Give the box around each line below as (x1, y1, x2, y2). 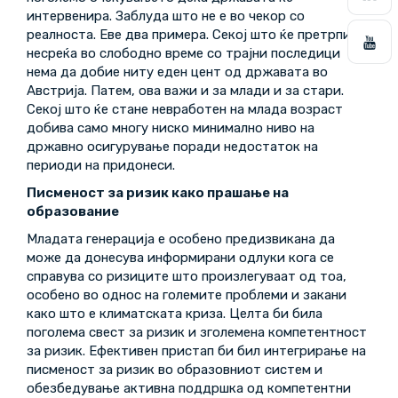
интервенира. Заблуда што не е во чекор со (27, 8, 305, 24)
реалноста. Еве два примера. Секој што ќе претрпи (27, 27, 351, 43)
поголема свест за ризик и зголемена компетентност (27, 324, 367, 340)
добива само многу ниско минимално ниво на (27, 120, 314, 136)
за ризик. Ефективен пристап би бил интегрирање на (27, 343, 366, 359)
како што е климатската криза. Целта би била (27, 306, 322, 322)
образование (27, 203, 119, 219)
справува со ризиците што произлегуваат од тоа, (27, 268, 346, 284)
